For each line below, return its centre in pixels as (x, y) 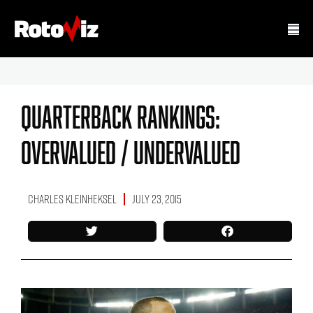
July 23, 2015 (157, 199)
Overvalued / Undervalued (131, 152)
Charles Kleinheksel (72, 199)
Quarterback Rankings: (121, 116)
